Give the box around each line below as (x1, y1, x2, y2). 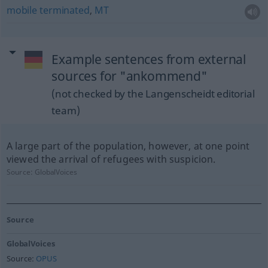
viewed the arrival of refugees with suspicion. (6, 153, 216, 166)
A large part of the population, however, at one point (6, 139, 250, 153)
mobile (6, 4, 37, 17)
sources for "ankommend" (51, 68, 208, 84)
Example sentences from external (51, 51, 246, 68)
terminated (39, 4, 90, 17)
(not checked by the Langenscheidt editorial (51, 87, 255, 100)
